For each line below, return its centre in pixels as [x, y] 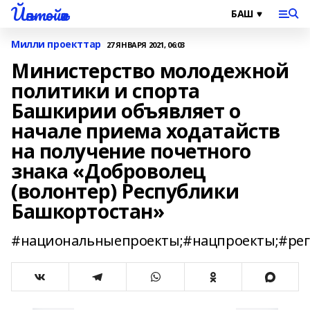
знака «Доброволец [109, 171]
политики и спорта [106, 91]
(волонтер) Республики [125, 191]
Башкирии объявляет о [126, 111]
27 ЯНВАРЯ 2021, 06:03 [145, 44]
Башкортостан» [88, 211]
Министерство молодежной [150, 71]
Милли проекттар [56, 44]
